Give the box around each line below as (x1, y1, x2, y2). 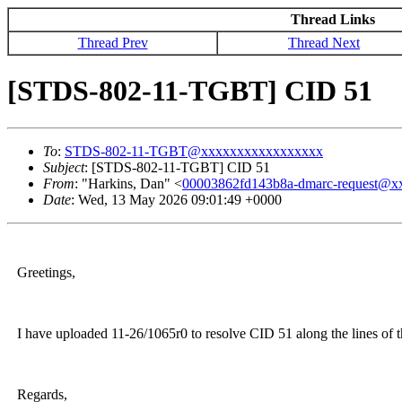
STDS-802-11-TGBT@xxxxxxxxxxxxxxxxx (65, 143, 323, 159)
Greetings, (10, 264, 75, 280)
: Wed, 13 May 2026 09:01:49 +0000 (71, 191, 282, 207)
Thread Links (290, 12, 375, 27)
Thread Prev (77, 35, 148, 50)
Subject (43, 159, 84, 175)
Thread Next (288, 35, 360, 50)
